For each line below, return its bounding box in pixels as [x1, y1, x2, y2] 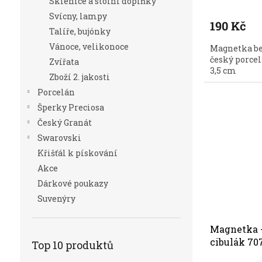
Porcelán [37, 87, 75, 98]
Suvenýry [37, 193, 75, 205]
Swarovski [37, 132, 81, 144]
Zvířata [49, 56, 79, 68]
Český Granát [37, 117, 92, 129]
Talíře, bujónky [49, 26, 111, 37]
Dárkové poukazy [37, 178, 108, 189]
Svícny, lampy [49, 11, 107, 22]
